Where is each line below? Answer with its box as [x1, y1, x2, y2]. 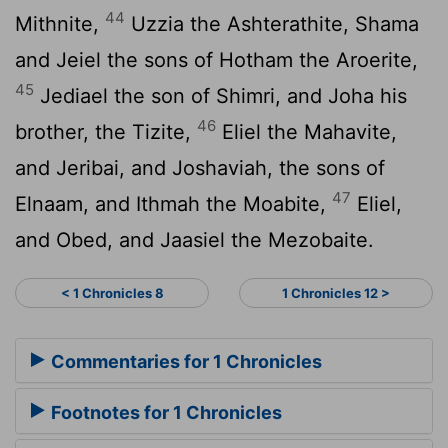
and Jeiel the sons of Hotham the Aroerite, [15, 47, 418, 72]
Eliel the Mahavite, [216, 119, 397, 144]
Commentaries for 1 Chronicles [47, 351, 322, 373]
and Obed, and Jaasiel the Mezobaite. [15, 227, 374, 252]
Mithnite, [15, 11, 105, 36]
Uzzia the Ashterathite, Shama [125, 11, 419, 36]
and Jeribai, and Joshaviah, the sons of [15, 155, 385, 180]
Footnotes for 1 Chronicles [47, 401, 282, 423]
